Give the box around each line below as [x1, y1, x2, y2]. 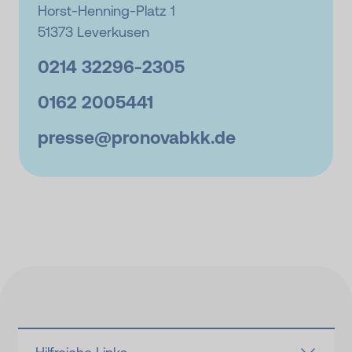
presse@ [38, 126, 112, 148]
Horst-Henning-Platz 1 [38, 2, 175, 19]
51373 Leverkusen [38, 23, 149, 40]
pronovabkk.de [112, 126, 236, 148]
